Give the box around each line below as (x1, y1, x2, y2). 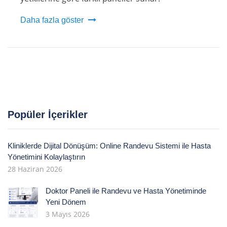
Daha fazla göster (20, 16, 84, 24)
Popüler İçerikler (8, 109, 88, 120)
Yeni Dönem (46, 198, 86, 206)
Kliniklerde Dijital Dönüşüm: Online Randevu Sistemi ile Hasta (8, 141, 211, 150)
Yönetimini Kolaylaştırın (8, 153, 85, 161)
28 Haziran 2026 (8, 164, 62, 174)
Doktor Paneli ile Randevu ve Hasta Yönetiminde (46, 186, 206, 195)
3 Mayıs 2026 (46, 209, 90, 219)
